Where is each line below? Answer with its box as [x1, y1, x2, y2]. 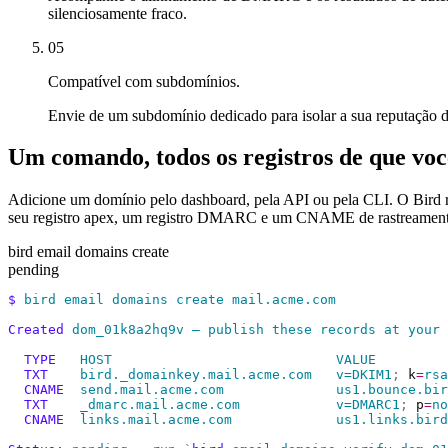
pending [8, 261, 59, 279]
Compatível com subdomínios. [48, 72, 240, 90]
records [312, 322, 376, 338]
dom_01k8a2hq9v [64, 322, 184, 338]
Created [8, 322, 64, 338]
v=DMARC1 [240, 397, 400, 413]
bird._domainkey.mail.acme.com [48, 367, 312, 383]
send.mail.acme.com [64, 382, 224, 398]
